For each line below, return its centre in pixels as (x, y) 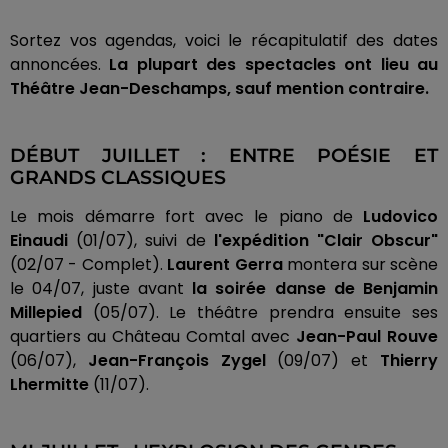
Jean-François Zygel (176, 360)
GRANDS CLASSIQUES (118, 177)
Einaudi (39, 240)
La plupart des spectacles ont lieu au (269, 64)
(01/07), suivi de (141, 240)
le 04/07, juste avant (101, 288)
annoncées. (55, 64)
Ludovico (395, 216)
